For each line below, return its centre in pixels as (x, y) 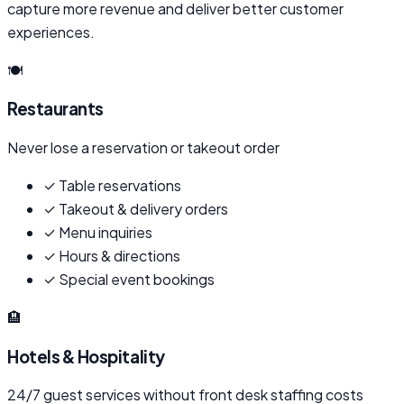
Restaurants (55, 109)
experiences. (51, 32)
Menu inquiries (106, 232)
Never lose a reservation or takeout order (143, 147)
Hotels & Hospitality (86, 356)
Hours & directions (119, 256)
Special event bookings (137, 279)
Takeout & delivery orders (143, 209)
